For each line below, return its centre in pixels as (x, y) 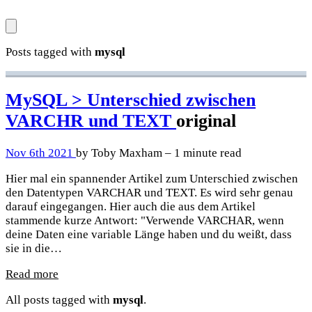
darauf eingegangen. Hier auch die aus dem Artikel (131, 206)
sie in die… (34, 248)
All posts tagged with (59, 299)
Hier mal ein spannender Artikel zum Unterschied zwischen (152, 178)
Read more (32, 274)
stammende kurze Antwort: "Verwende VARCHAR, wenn (145, 220)
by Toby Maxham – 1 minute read (159, 153)
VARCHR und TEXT (91, 120)
